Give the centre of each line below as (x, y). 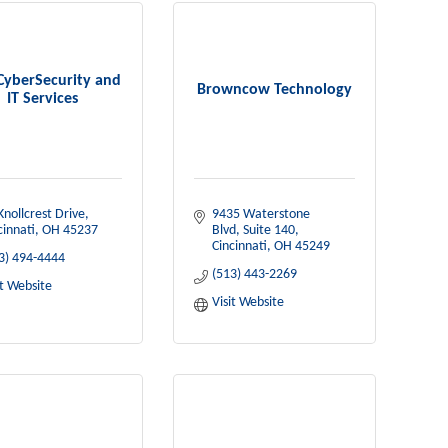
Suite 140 (268, 230)
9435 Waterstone (260, 214)
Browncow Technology (275, 89)
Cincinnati (239, 246)
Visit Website (247, 302)
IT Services (42, 98)
